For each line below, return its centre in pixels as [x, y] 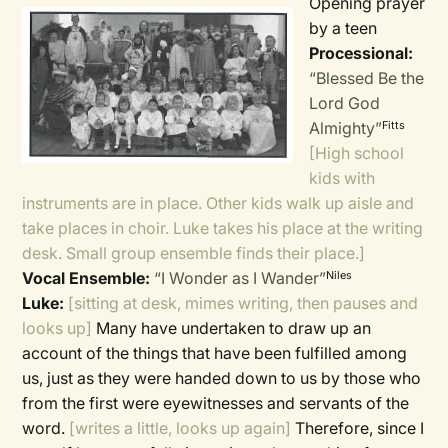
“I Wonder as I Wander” [240, 278]
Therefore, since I [358, 428]
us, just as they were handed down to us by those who [222, 378]
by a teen [343, 28]
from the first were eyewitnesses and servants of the [216, 403]
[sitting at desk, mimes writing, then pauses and [241, 303]
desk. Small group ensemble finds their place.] [194, 253]
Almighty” [346, 128]
